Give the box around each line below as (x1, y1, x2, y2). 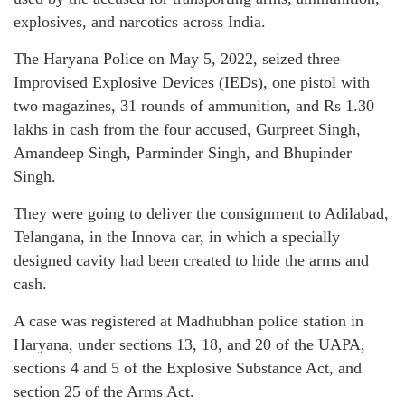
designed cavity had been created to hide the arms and (14, 250, 369, 269)
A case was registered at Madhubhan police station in (14, 311, 363, 330)
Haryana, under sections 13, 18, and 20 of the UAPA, (14, 334, 365, 353)
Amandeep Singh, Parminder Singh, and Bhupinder (14, 143, 352, 162)
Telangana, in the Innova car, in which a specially (14, 227, 340, 246)
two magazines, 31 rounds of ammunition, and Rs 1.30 (14, 96, 374, 115)
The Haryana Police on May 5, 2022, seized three (14, 49, 340, 68)
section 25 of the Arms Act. (14, 381, 194, 400)
